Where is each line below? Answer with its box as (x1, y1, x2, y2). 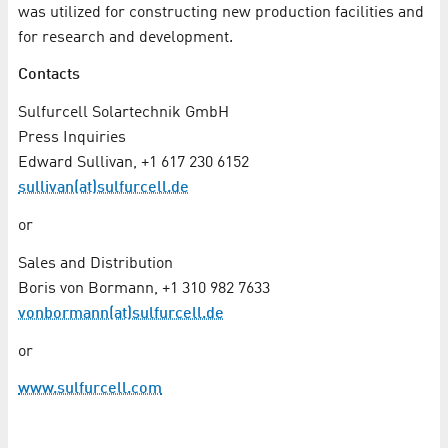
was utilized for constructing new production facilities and (18, 4, 424, 21)
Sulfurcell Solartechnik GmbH (18, 105, 229, 122)
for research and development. (18, 29, 233, 46)
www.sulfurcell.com (18, 381, 162, 398)
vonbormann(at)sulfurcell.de (18, 305, 224, 322)
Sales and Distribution (18, 255, 173, 272)
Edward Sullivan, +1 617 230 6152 (18, 155, 249, 172)
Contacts (18, 67, 80, 84)
